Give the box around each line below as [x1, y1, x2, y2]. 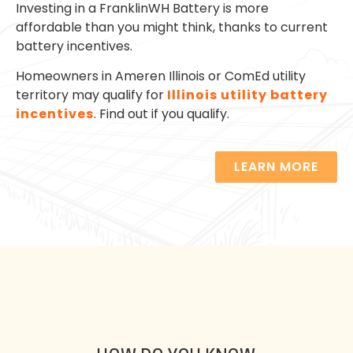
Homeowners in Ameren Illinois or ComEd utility [16, 67, 306, 86]
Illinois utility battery [167, 86, 328, 105]
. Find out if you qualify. [94, 105, 229, 124]
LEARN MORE [234, 157, 318, 176]
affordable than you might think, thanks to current [16, 17, 328, 36]
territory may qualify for [16, 86, 167, 105]
